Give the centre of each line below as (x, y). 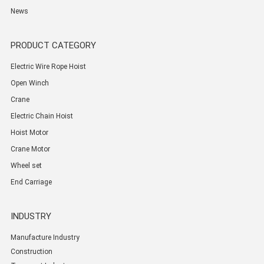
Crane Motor (30, 149)
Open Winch (29, 83)
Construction (31, 252)
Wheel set (26, 166)
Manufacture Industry (45, 238)
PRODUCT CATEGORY (53, 46)
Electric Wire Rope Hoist (48, 67)
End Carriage (31, 182)
